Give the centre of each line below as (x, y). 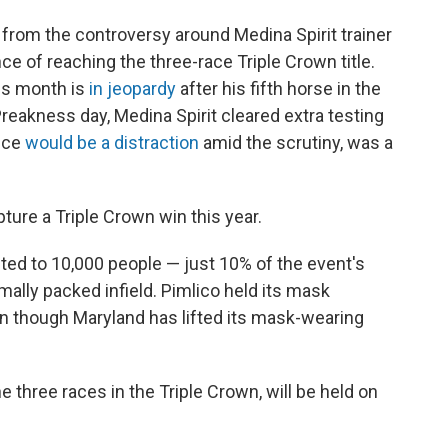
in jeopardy (132, 88)
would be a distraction (112, 142)
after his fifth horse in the (278, 88)
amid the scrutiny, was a (296, 142)
